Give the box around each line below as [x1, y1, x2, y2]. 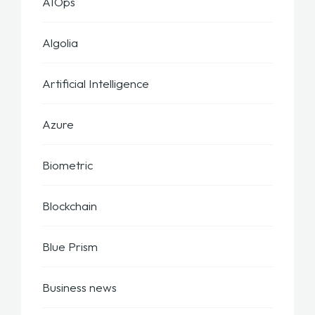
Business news [42, 280, 117, 295]
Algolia [42, 35, 78, 51]
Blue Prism [42, 239, 98, 255]
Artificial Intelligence [42, 76, 149, 91]
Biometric [42, 157, 93, 173]
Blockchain [42, 198, 97, 214]
